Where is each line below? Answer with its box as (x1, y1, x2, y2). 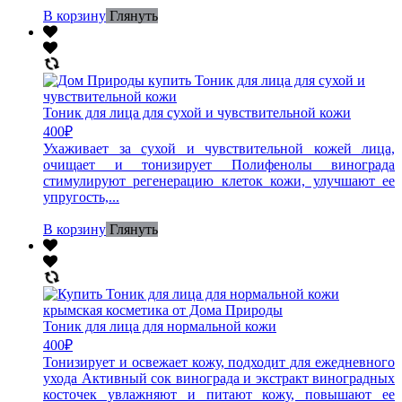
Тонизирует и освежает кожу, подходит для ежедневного (43, 354, 395, 370)
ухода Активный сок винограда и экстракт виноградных (43, 370, 395, 386)
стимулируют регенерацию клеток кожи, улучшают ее (43, 172, 395, 188)
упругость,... (43, 188, 119, 205)
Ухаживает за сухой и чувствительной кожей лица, (43, 140, 395, 156)
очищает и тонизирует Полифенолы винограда (43, 156, 395, 172)
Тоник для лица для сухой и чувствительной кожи (43, 104, 351, 120)
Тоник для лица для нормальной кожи (43, 318, 276, 334)
